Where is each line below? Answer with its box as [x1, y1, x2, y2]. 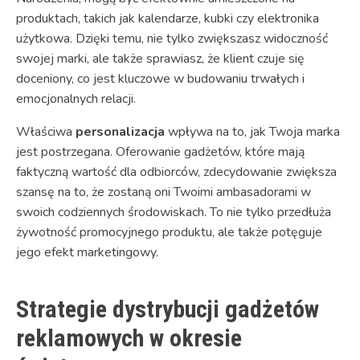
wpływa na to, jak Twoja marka [165, 123, 340, 141]
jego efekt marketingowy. [16, 243, 158, 262]
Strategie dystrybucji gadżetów [16, 295, 319, 324]
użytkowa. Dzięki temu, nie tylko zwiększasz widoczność [16, 30, 328, 48]
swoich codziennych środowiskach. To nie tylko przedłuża [16, 203, 331, 222]
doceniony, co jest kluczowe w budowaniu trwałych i [16, 70, 305, 88]
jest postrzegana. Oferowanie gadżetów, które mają [16, 143, 305, 162]
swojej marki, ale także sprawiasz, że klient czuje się [16, 50, 305, 68]
